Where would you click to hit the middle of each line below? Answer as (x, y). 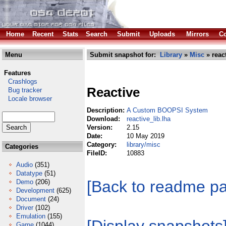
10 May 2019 (146, 136)
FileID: (98, 153)
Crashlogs (20, 81)
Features (17, 73)
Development (35, 190)
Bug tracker (22, 90)
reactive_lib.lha (149, 119)
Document (31, 199)
